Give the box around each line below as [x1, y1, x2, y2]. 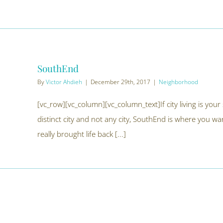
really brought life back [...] [37, 129, 126, 139]
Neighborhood [159, 78, 198, 86]
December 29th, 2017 [91, 78, 150, 86]
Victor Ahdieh [46, 78, 82, 86]
